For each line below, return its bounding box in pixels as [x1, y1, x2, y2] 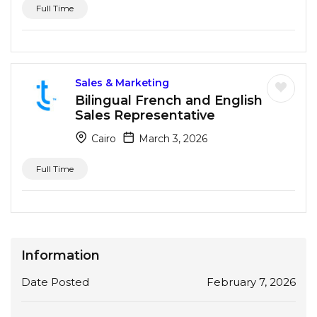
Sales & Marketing [75, 76, 169, 89]
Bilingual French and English [75, 92, 263, 108]
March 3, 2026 [136, 132, 207, 145]
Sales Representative [75, 107, 215, 123]
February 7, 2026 [207, 275, 296, 289]
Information [21, 247, 100, 263]
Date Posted [21, 275, 89, 289]
